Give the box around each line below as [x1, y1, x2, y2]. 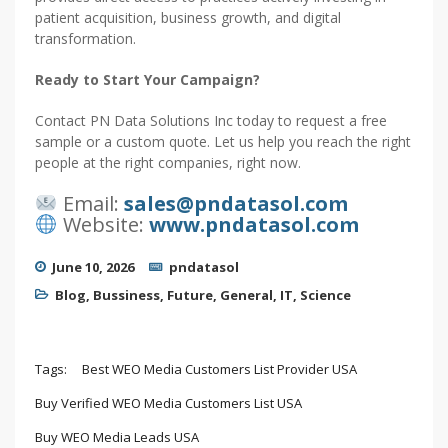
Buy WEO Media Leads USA [35, 428, 199, 446]
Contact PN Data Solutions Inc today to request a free [35, 111, 387, 130]
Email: [57, 190, 124, 217]
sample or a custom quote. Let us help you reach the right [35, 132, 411, 151]
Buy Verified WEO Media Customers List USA [35, 394, 302, 412]
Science [300, 286, 351, 304]
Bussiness [93, 286, 160, 304]
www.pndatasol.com [148, 211, 359, 238]
